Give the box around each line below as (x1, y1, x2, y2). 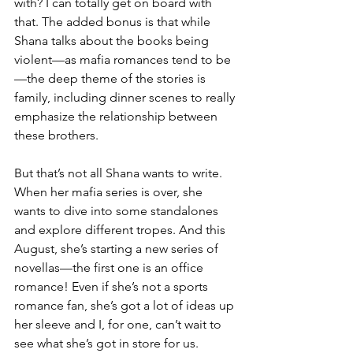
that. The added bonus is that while (14, 14, 214, 29)
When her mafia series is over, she (14, 184, 206, 199)
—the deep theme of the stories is (14, 71, 209, 86)
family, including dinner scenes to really (14, 90, 238, 105)
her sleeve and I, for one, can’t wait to (14, 317, 225, 332)
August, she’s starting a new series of (14, 241, 221, 256)
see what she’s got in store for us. (14, 336, 199, 351)
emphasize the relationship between (14, 109, 221, 124)
